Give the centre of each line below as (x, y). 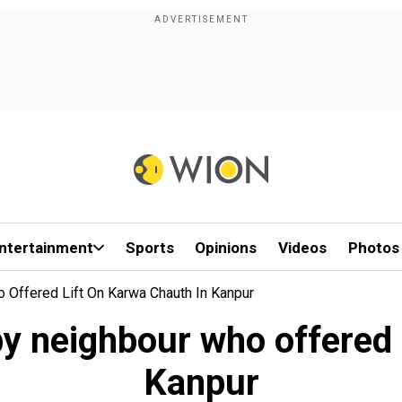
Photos (373, 248)
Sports (149, 248)
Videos (303, 248)
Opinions (226, 248)
